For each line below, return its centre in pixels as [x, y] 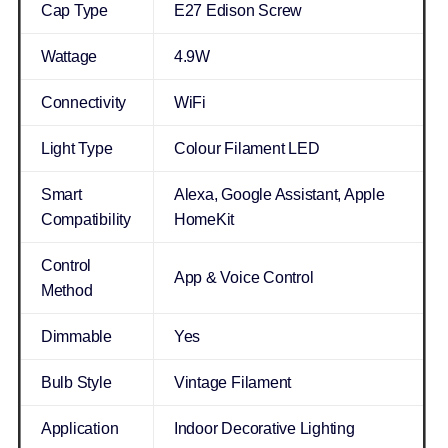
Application [79, 429]
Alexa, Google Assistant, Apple [279, 195]
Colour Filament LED [246, 149]
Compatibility [85, 220]
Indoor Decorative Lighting [264, 429]
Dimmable [76, 337]
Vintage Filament [232, 383]
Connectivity [83, 103]
